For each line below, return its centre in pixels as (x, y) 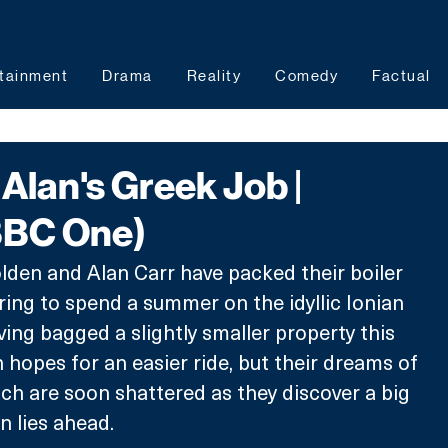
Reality (213, 75)
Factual (401, 75)
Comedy (306, 75)
